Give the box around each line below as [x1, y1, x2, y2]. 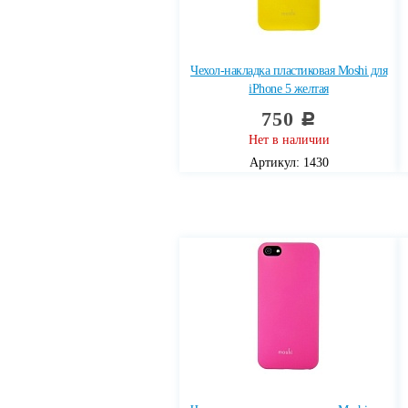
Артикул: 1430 [249, 156, 329, 169]
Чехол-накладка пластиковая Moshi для [190, 64, 387, 77]
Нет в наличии [248, 133, 330, 147]
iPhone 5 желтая [249, 82, 329, 96]
